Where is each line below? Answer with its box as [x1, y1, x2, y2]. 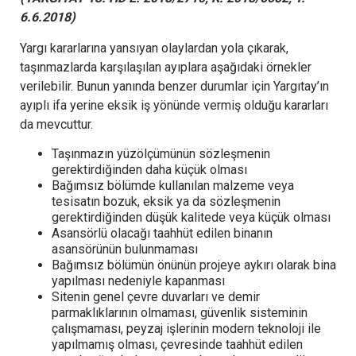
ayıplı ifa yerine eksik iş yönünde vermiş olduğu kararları [20, 97, 328, 113]
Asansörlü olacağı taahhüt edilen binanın [52, 225, 273, 241]
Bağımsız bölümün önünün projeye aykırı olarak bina [52, 257, 336, 273]
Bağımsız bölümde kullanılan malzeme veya [52, 177, 294, 193]
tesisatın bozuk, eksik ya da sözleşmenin [52, 193, 281, 209]
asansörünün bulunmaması [52, 241, 198, 257]
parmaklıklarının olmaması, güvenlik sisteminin [52, 304, 308, 320]
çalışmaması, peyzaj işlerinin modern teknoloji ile [52, 320, 321, 336]
